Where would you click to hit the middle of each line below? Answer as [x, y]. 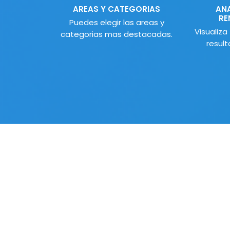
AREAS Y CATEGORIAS [117, 9]
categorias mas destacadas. [117, 34]
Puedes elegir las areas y [117, 23]
